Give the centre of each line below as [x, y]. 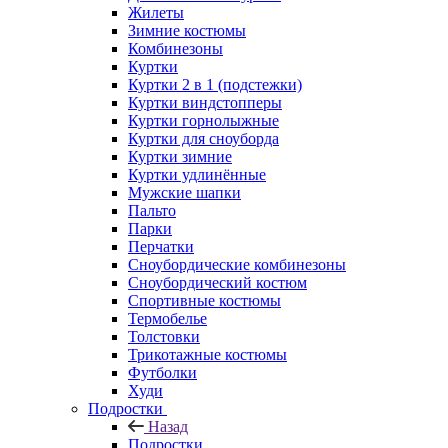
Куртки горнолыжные [203, 120]
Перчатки [161, 246]
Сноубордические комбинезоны [237, 264]
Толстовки [164, 336]
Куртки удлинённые [197, 174]
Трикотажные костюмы [207, 354]
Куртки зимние [180, 156]
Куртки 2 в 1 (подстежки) [215, 84]
